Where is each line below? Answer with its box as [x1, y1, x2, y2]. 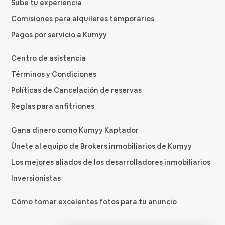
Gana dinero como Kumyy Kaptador [11, 126, 139, 135]
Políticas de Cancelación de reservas [11, 86, 142, 95]
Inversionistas [11, 174, 61, 183]
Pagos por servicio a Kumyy [11, 30, 107, 40]
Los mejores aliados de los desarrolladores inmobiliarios [11, 158, 211, 167]
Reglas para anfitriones [11, 102, 95, 111]
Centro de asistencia [11, 54, 86, 63]
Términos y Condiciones [11, 70, 97, 79]
